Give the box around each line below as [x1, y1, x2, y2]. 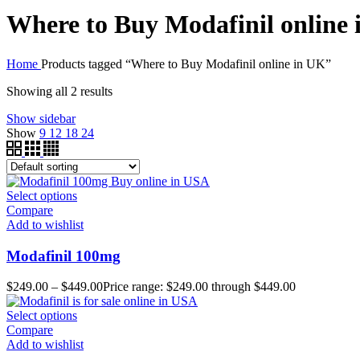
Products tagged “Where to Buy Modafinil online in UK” [41, 56, 331, 71]
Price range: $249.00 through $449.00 [103, 280, 296, 294]
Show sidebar [6, 111, 76, 125]
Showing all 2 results [6, 84, 112, 98]
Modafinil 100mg [6, 247, 121, 264]
